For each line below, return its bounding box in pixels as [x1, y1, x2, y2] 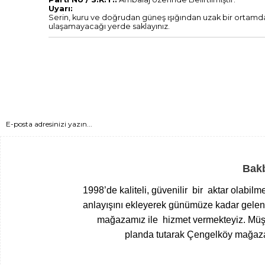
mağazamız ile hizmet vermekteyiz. [96, 214, 245, 225]
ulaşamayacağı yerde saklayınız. [49, 21, 170, 31]
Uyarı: [49, 4, 73, 13]
